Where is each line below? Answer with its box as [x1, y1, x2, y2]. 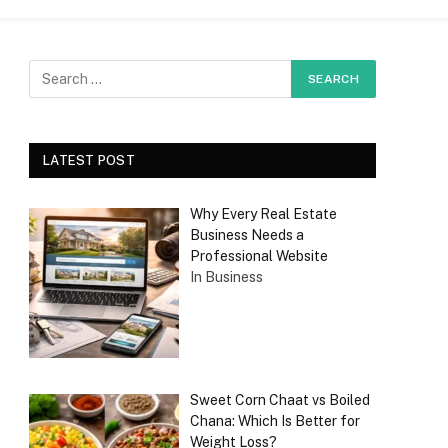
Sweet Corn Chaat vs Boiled [189, 391, 370, 408]
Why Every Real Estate [189, 206, 337, 222]
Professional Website [189, 248, 328, 264]
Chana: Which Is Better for [189, 412, 360, 429]
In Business [189, 269, 263, 285]
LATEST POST [43, 153, 135, 168]
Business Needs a [189, 227, 304, 243]
